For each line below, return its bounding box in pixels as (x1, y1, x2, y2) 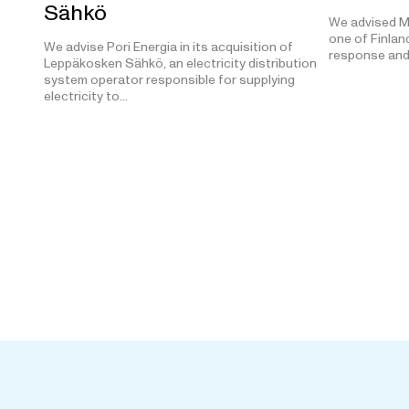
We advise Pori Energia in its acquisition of (44, 37, 293, 56)
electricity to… (44, 87, 128, 105)
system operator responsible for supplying (44, 70, 295, 89)
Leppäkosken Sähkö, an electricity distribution (44, 54, 317, 72)
